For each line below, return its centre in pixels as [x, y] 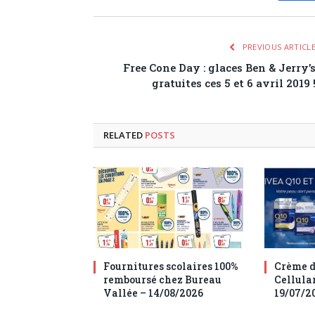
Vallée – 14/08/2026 [153, 293]
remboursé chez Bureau [162, 280]
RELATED [124, 135]
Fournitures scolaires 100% [171, 266]
